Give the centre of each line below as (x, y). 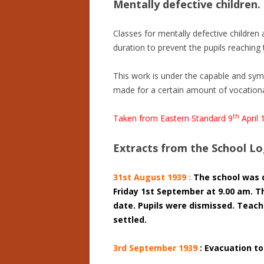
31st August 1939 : (153, 177)
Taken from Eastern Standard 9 (173, 118)
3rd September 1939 (156, 248)
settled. (130, 220)
